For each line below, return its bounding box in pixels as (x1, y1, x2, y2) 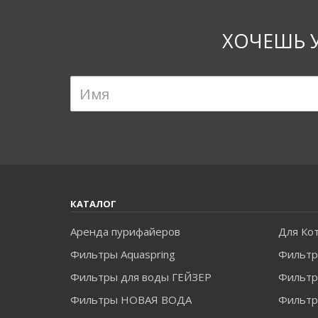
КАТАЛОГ (70, 197, 116, 210)
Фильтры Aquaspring (70, 247, 175, 261)
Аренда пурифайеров (70, 224, 180, 238)
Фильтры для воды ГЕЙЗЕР (70, 270, 212, 284)
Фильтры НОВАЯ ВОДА (70, 292, 192, 307)
